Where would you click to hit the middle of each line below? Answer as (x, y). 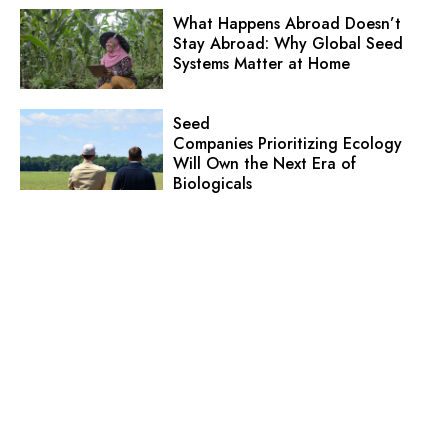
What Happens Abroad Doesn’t (286, 23)
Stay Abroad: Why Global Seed (287, 43)
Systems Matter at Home (261, 63)
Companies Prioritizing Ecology (287, 144)
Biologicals (212, 184)
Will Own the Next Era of (264, 164)
